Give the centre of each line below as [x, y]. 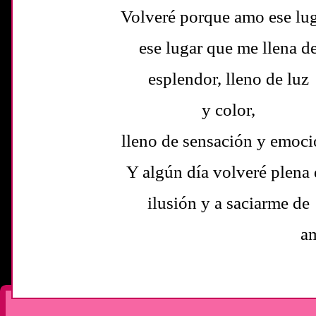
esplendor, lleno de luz [229, 78]
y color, [229, 109]
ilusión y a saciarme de [229, 202]
